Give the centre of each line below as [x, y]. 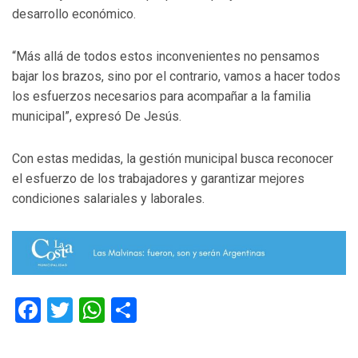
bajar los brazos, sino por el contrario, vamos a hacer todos [176, 77]
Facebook [94, 310]
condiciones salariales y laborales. [108, 199]
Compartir [193, 310]
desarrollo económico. [74, 14]
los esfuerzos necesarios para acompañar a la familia [161, 97]
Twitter [112, 310]
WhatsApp [162, 310]
